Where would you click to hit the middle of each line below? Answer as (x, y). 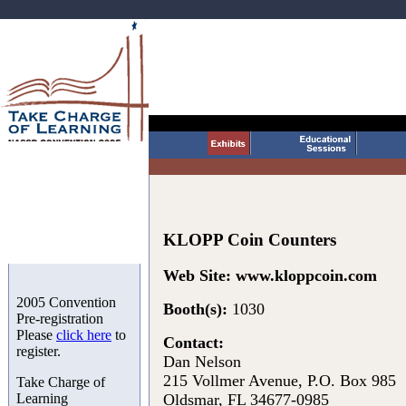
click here (84, 335)
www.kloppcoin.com (306, 276)
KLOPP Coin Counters (250, 239)
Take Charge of (61, 382)
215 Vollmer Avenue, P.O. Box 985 (280, 381)
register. (39, 351)
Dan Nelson (202, 362)
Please (36, 335)
